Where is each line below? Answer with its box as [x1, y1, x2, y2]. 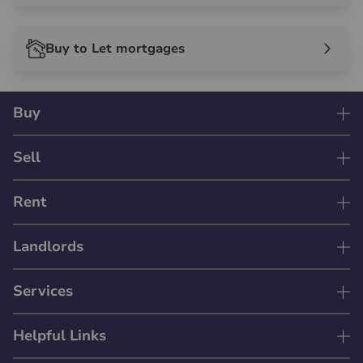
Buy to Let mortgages [45, 39, 185, 58]
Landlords [13, 237, 83, 257]
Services [13, 281, 73, 301]
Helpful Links [13, 326, 106, 346]
